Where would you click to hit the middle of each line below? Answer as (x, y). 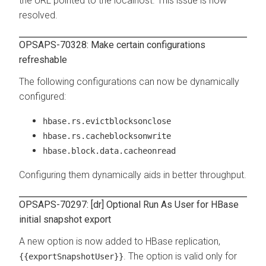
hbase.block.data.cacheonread (109, 151)
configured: (42, 96)
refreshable (43, 59)
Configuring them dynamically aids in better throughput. (133, 175)
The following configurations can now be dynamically (129, 81)
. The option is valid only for (180, 256)
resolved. (38, 15)
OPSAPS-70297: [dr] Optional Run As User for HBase (129, 204)
